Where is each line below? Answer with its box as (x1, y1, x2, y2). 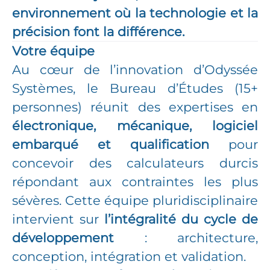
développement (12, 230, 114, 245)
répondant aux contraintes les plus (12, 174, 258, 189)
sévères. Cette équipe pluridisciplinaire (12, 193, 258, 208)
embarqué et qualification (12, 137, 209, 152)
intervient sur (12, 212, 104, 227)
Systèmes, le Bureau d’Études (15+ (12, 81, 258, 96)
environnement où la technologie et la (12, 5, 258, 20)
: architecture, (114, 230, 258, 245)
